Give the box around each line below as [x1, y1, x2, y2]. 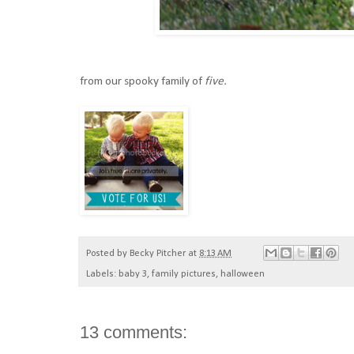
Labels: [86, 269, 119, 280]
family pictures [152, 269, 216, 280]
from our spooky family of [80, 75, 205, 88]
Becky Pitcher [130, 248, 186, 258]
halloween [220, 269, 265, 280]
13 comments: [80, 322, 187, 343]
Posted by [86, 248, 130, 258]
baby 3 [119, 269, 147, 280]
